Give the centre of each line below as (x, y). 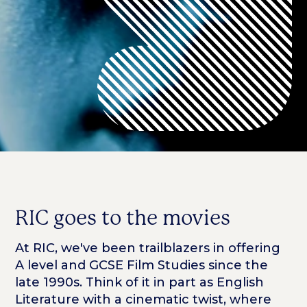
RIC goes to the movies (123, 218)
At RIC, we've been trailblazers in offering (148, 248)
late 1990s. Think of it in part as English (140, 283)
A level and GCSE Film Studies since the (142, 266)
